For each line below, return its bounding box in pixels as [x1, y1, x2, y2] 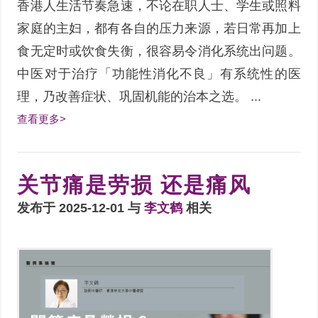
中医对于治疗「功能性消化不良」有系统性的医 [17, 67, 301, 82]
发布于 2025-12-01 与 [17, 201, 145, 216]
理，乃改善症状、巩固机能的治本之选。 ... [17, 89, 262, 104]
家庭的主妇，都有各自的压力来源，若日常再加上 [17, 21, 301, 36]
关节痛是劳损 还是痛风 [17, 173, 252, 197]
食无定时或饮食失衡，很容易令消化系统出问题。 [17, 44, 301, 59]
